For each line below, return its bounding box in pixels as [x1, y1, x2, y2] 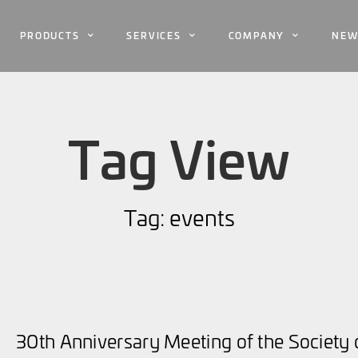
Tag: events [123, 202, 235, 232]
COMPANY [228, 29, 285, 42]
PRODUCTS [20, 29, 80, 42]
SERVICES [126, 29, 181, 42]
